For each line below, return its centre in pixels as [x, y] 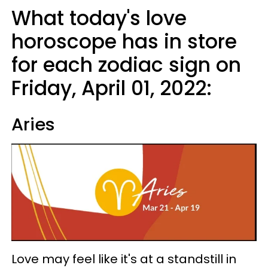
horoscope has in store [124, 42]
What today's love [99, 18]
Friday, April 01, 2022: [112, 88]
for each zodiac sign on [126, 65]
